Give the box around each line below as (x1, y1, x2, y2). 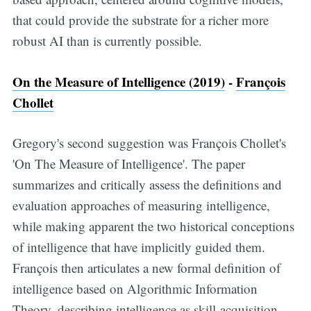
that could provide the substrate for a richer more (12, 11, 269, 29)
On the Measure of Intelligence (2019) (12, 72, 225, 91)
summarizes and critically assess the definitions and (12, 176, 282, 194)
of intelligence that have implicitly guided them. (12, 238, 265, 256)
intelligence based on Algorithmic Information (12, 280, 258, 298)
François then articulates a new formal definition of (12, 259, 280, 277)
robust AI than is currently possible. (12, 32, 202, 50)
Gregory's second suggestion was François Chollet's (12, 134, 286, 152)
